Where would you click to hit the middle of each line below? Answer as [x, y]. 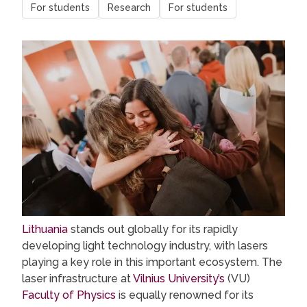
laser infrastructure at [77, 279]
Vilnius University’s [179, 279]
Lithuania [45, 230]
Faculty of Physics [69, 295]
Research [129, 8]
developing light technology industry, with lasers [145, 246]
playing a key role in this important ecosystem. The [152, 262]
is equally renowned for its [185, 295]
